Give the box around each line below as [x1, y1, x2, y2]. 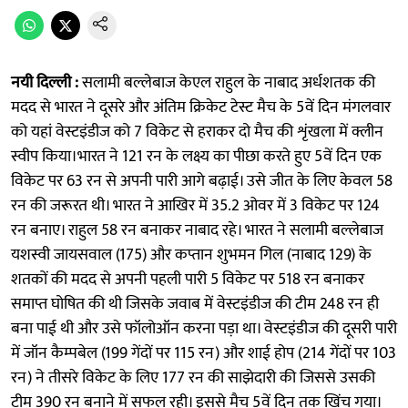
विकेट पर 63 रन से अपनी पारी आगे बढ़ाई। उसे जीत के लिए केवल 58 [11, 167, 393, 195]
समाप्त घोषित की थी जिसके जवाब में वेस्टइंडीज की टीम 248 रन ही [11, 290, 379, 318]
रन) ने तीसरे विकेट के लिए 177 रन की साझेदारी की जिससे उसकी [11, 363, 375, 392]
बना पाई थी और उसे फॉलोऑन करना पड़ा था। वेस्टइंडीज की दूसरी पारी [11, 314, 397, 342]
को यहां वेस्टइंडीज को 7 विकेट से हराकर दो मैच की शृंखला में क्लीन [11, 117, 383, 146]
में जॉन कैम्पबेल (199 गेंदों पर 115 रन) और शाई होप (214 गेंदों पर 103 [11, 339, 396, 367]
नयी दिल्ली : [11, 68, 78, 97]
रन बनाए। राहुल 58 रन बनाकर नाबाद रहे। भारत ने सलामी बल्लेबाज [11, 216, 383, 244]
